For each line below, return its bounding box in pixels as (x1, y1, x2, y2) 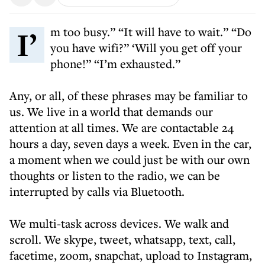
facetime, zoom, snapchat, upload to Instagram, (9, 247, 252, 263)
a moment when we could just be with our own (9, 151, 250, 167)
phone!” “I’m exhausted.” (50, 56, 183, 72)
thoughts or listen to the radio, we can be (9, 167, 220, 183)
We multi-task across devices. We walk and (9, 215, 229, 231)
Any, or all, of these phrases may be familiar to (9, 88, 248, 104)
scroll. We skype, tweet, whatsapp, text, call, (9, 231, 235, 247)
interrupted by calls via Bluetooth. (9, 183, 190, 199)
